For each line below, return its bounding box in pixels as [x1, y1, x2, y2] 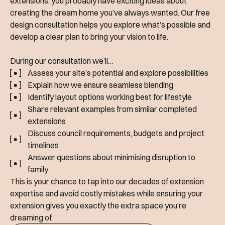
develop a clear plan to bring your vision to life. [10, 32, 168, 42]
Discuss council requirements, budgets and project [27, 128, 204, 139]
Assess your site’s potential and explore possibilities [27, 68, 208, 78]
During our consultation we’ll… [10, 56, 114, 66]
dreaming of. [10, 212, 53, 223]
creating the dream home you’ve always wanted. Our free [10, 8, 210, 18]
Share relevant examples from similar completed [27, 104, 197, 115]
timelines [27, 140, 59, 151]
